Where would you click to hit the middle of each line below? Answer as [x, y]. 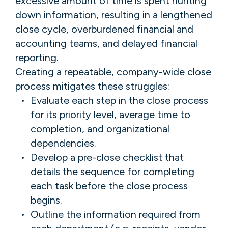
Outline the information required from [116, 214]
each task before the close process [109, 186]
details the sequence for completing [112, 171]
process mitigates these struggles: [92, 86]
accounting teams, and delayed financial [106, 43]
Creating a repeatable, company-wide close [113, 72]
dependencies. [63, 143]
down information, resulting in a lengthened [114, 15]
